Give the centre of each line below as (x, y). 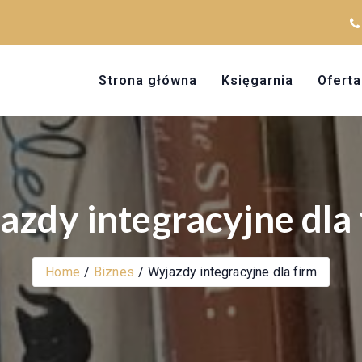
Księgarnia (257, 80)
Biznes (114, 272)
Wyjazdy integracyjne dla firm (232, 272)
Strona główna (148, 80)
